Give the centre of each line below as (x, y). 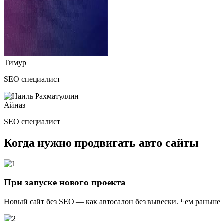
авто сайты (169, 142)
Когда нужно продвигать (71, 142)
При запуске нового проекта (65, 183)
